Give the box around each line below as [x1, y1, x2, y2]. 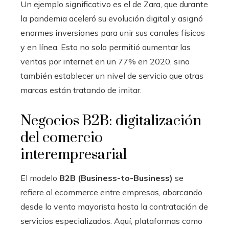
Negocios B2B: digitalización [20, 111, 201, 130]
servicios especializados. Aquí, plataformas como [20, 215, 202, 226]
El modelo [20, 172, 59, 183]
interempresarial [20, 145, 127, 164]
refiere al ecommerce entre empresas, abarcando [20, 187, 202, 197]
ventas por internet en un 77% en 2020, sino [20, 56, 190, 66]
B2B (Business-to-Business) [59, 172, 173, 183]
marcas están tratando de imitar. [20, 84, 142, 95]
